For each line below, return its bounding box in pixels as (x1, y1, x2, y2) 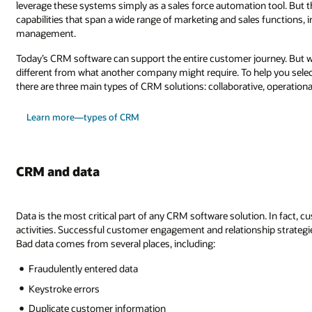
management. (16, 26, 77, 40)
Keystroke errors (29, 281, 100, 295)
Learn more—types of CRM (26, 111, 139, 123)
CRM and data (16, 163, 100, 180)
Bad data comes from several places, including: (16, 237, 216, 251)
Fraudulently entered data (29, 262, 139, 276)
